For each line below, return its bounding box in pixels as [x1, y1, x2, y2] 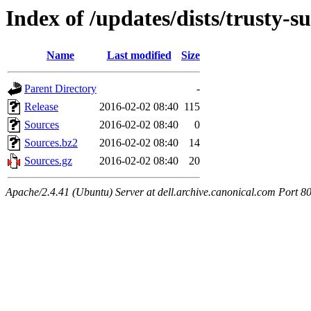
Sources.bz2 [24, 137, 78, 149]
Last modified [106, 49, 171, 62]
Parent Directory [24, 83, 96, 95]
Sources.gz [24, 155, 72, 167]
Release [24, 101, 58, 113]
